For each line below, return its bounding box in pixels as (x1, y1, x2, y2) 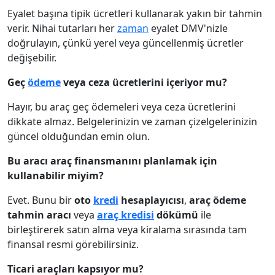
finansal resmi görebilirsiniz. (7, 238, 139, 251)
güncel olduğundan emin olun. (7, 130, 150, 143)
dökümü (154, 208, 198, 222)
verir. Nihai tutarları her (7, 21, 117, 35)
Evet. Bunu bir (7, 193, 74, 207)
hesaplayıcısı (118, 193, 184, 207)
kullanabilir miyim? (7, 169, 104, 182)
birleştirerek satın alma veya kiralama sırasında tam (7, 223, 247, 236)
